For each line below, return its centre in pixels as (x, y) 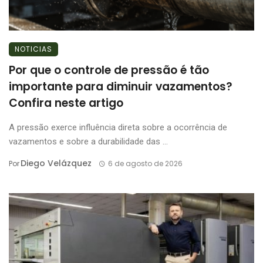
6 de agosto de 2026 (145, 164)
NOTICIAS (33, 49)
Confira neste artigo (66, 103)
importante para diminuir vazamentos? (121, 87)
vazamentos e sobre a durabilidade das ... (88, 142)
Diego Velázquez (56, 163)
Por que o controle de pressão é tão (109, 70)
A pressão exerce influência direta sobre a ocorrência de (118, 128)
